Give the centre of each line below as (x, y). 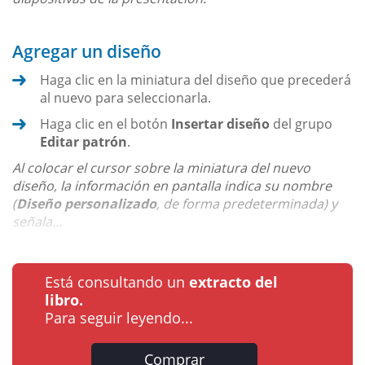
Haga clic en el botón (106, 124)
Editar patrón (84, 142)
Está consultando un (117, 282)
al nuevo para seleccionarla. (125, 98)
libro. (64, 300)
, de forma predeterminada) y (247, 204)
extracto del (233, 282)
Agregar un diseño (87, 52)
